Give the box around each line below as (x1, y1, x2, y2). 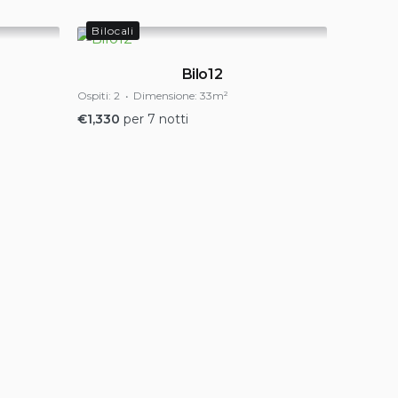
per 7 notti (123, 111, 188, 127)
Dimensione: (133, 89, 197, 102)
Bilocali (92, 24, 135, 37)
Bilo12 (181, 66, 223, 83)
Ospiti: (77, 89, 111, 102)
